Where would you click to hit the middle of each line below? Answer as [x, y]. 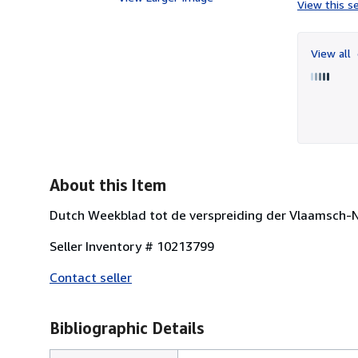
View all [332, 53]
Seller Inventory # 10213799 [132, 246]
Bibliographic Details [127, 328]
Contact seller [91, 277]
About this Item [108, 185]
